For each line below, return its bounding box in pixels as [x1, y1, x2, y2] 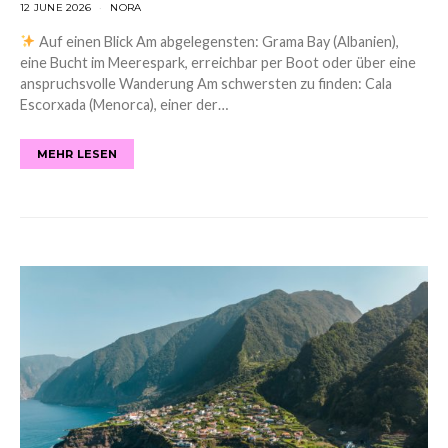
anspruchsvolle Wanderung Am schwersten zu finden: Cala [20, 74, 392, 92]
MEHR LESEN [37, 146, 118, 161]
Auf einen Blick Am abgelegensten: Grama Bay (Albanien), [36, 32, 400, 50]
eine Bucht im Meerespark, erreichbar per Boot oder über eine [20, 53, 416, 71]
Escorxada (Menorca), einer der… [20, 95, 228, 113]
